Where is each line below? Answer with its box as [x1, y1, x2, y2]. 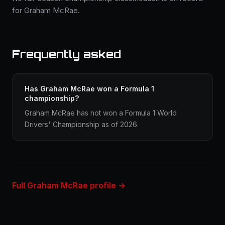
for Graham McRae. [12, 6, 80, 15]
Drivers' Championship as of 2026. [25, 120, 139, 129]
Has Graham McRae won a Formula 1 [25, 84, 154, 93]
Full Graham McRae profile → [12, 180, 126, 190]
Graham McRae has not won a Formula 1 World [25, 108, 177, 117]
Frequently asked [12, 47, 121, 61]
